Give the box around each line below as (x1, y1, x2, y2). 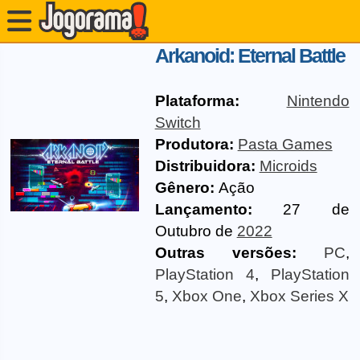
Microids (259, 157, 317, 174)
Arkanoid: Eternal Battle (154, 44, 345, 67)
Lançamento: (154, 201, 252, 218)
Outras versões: (154, 244, 297, 261)
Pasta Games (237, 136, 333, 153)
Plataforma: (154, 92, 239, 109)
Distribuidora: (154, 157, 256, 174)
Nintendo (286, 92, 350, 109)
